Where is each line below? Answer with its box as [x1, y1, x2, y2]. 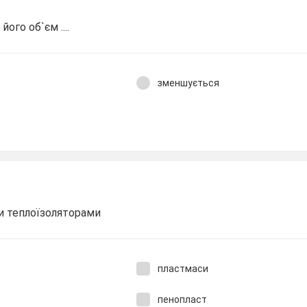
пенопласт [157, 293, 207, 305]
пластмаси [157, 263, 208, 274]
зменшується [157, 77, 219, 88]
